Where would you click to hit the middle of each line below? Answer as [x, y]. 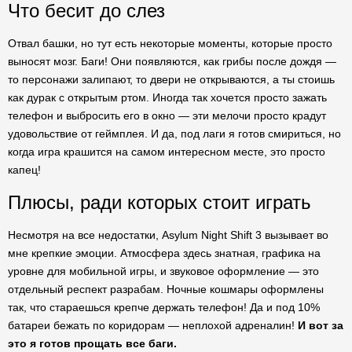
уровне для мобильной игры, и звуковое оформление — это [163, 271]
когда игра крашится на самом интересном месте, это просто [167, 152]
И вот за [321, 325]
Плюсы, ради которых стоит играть [159, 202]
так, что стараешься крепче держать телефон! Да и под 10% [164, 307]
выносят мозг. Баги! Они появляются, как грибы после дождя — [172, 61]
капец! [24, 170]
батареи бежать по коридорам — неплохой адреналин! [153, 325]
